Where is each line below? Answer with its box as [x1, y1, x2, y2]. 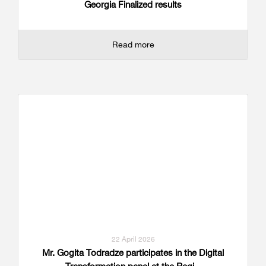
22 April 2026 [111, 235, 155, 244]
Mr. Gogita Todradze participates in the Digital [42, 247, 224, 259]
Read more [112, 39, 154, 50]
